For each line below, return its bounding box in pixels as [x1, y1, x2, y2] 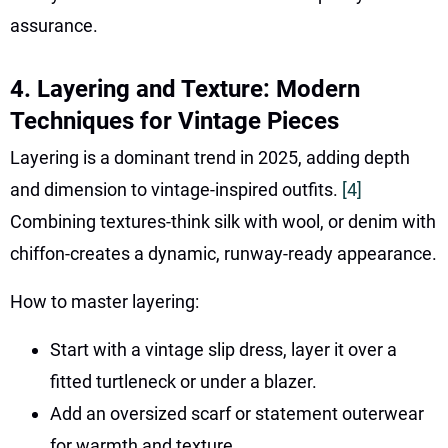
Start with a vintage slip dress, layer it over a [50, 338, 397, 360]
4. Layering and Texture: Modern [10, 74, 360, 103]
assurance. [10, 14, 98, 36]
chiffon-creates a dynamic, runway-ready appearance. [10, 242, 437, 264]
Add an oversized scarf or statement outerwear [50, 402, 424, 424]
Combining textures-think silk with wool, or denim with [10, 210, 436, 232]
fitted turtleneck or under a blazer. [50, 370, 317, 392]
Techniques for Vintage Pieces [10, 106, 339, 135]
